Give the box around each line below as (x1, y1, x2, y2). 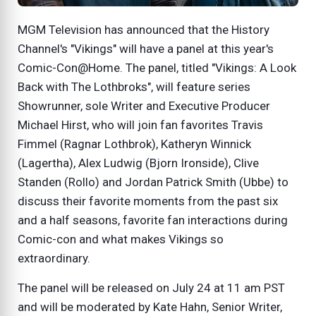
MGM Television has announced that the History (18, 22, 269, 37)
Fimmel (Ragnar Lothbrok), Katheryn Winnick (18, 136, 251, 151)
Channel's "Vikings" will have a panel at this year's (18, 41, 274, 56)
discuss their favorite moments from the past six (18, 193, 278, 208)
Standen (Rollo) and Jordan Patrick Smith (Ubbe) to (18, 174, 288, 189)
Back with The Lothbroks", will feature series (18, 79, 250, 94)
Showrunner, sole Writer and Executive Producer (18, 98, 270, 113)
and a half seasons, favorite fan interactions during (18, 212, 288, 227)
